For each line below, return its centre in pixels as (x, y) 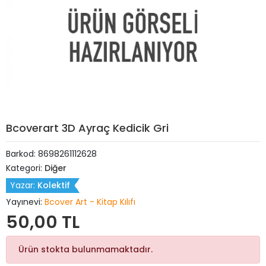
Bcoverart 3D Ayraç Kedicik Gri (87, 128)
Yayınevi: (25, 202)
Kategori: (25, 168)
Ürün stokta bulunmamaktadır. (85, 249)
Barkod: (22, 154)
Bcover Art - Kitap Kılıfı (90, 202)
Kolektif (54, 185)
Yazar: (24, 185)
